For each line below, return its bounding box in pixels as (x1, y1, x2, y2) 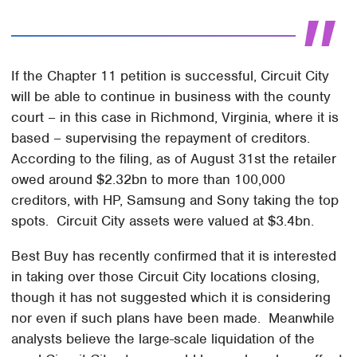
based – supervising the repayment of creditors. (11, 128, 315, 147)
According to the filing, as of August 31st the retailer (11, 149, 337, 167)
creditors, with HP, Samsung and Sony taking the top (11, 190, 339, 209)
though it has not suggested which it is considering (11, 288, 331, 306)
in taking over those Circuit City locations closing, (11, 267, 320, 285)
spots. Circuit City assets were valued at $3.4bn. (11, 211, 315, 229)
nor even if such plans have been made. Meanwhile (11, 308, 335, 327)
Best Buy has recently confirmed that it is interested (11, 246, 337, 265)
